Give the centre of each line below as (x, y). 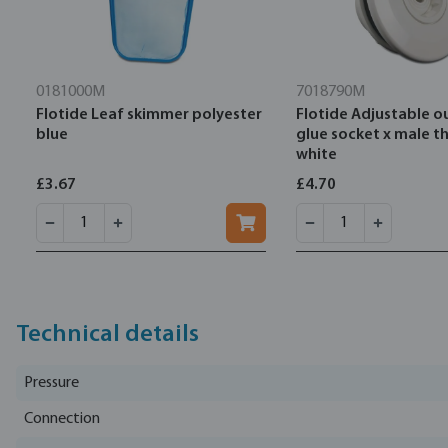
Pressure (51, 382)
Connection (62, 418)
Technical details (107, 335)
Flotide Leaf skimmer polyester (149, 115)
